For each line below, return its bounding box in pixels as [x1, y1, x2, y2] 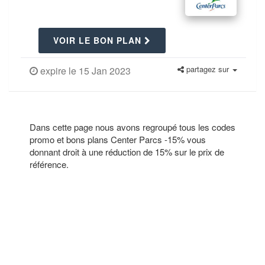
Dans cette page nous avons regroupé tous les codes [30, 121, 235, 133]
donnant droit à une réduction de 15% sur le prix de [30, 146, 224, 158]
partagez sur [184, 63, 231, 75]
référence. [30, 158, 69, 170]
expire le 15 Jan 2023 [38, 64, 131, 77]
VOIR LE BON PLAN [53, 34, 144, 46]
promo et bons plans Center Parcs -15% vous [30, 133, 206, 146]
